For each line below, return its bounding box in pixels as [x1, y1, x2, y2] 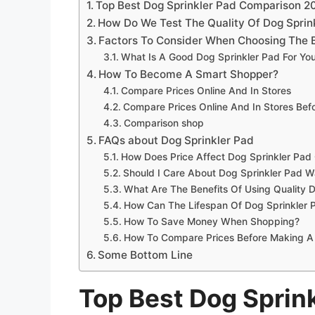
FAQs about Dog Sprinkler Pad [98, 133, 255, 147]
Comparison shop [123, 117, 204, 129]
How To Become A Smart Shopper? [98, 67, 279, 81]
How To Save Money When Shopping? [123, 215, 300, 227]
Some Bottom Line [98, 247, 193, 262]
